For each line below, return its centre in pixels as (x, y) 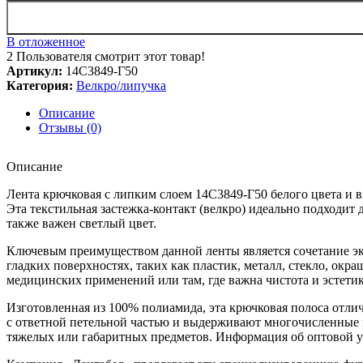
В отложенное (46, 41)
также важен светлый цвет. (81, 223)
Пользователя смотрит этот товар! (111, 56)
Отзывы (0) (70, 127)
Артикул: (36, 70)
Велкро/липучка (121, 85)
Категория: (40, 85)
